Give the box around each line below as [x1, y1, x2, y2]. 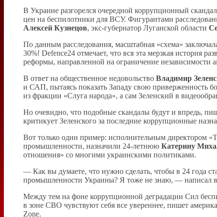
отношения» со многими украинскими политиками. [23, 150, 196, 159]
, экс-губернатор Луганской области [87, 23, 209, 32]
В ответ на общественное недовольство [23, 74, 156, 82]
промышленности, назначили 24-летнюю [23, 141, 161, 150]
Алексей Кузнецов [23, 23, 87, 32]
